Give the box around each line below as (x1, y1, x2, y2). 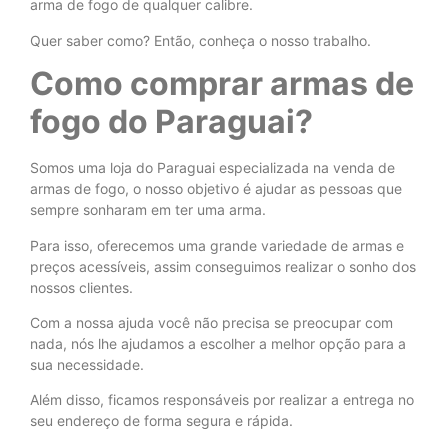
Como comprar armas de (30, 64, 414, 104)
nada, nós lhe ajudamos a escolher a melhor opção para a (30, 334, 406, 352)
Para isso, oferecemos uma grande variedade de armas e (30, 236, 404, 254)
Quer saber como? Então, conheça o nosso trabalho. (30, 31, 371, 49)
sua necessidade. (30, 355, 144, 373)
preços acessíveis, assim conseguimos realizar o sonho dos (30, 257, 416, 275)
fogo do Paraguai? (30, 102, 313, 142)
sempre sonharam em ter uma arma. (30, 201, 266, 219)
